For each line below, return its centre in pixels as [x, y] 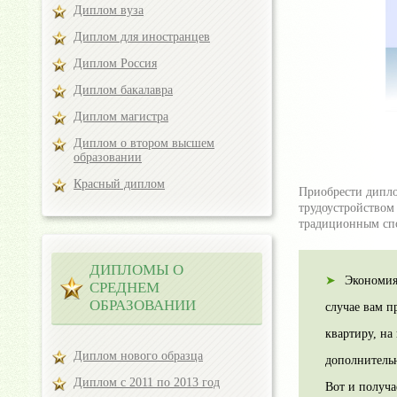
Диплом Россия [115, 63]
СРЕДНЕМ [125, 288]
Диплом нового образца [138, 356]
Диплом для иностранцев [142, 37]
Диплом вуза [109, 10]
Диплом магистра [121, 117]
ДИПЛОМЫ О [136, 270]
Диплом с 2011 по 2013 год [147, 382]
